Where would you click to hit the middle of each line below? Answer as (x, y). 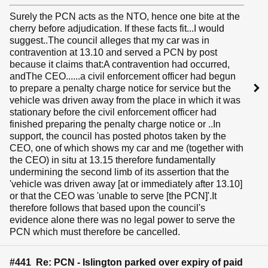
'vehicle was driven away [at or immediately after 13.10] (126, 184)
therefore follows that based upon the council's (107, 208)
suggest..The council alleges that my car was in (109, 41)
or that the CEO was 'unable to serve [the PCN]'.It (113, 196)
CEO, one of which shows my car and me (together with (127, 148)
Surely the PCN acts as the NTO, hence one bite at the (125, 17)
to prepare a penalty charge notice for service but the (120, 89)
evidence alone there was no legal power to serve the (122, 220)
